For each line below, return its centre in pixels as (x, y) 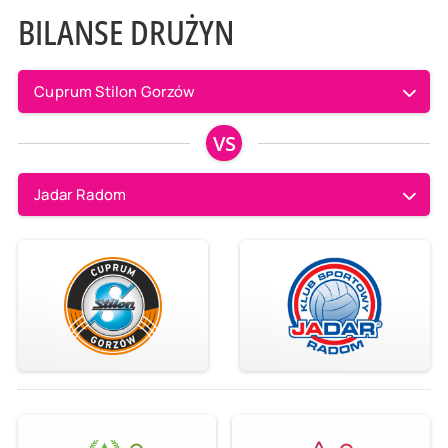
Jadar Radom (80, 193)
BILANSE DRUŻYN (125, 33)
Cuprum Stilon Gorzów (115, 91)
